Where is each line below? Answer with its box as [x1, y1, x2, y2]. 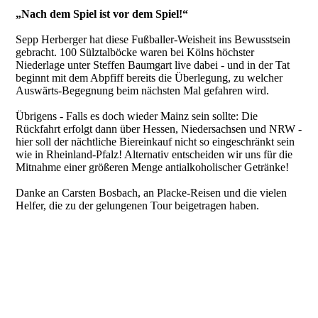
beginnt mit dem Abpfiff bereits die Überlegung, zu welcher [16, 71, 283, 84]
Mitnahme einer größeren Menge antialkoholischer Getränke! [16, 160, 290, 173]
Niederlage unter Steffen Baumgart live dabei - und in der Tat [16, 58, 290, 71]
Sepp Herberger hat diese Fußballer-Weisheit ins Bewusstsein [16, 33, 291, 45]
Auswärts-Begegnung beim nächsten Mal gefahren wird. [16, 84, 273, 97]
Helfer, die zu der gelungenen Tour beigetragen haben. [16, 199, 260, 212]
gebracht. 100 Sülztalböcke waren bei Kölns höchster [16, 45, 255, 58]
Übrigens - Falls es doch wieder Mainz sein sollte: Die [16, 109, 258, 122]
